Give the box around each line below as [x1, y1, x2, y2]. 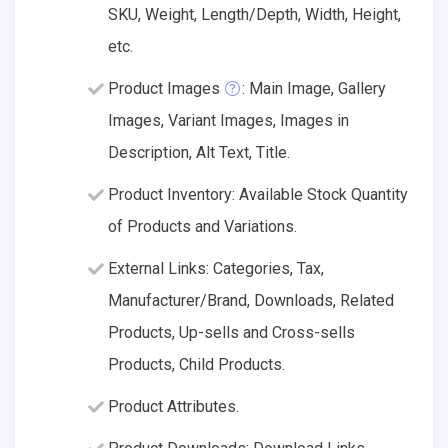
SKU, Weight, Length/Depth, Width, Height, [108, 4, 401, 24]
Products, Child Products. [108, 354, 285, 374]
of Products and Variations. [108, 216, 297, 236]
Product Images [108, 78, 220, 98]
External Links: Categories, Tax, [108, 258, 324, 278]
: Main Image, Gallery [242, 78, 386, 98]
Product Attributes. [108, 396, 239, 416]
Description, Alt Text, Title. [108, 142, 290, 162]
